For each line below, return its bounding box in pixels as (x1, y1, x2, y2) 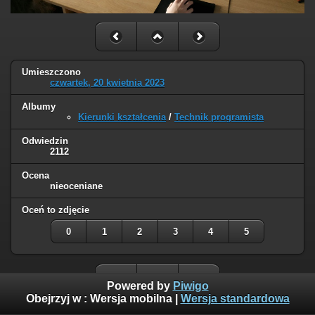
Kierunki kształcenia (78, 112, 166, 123)
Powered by (106, 280, 173, 292)
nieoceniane (50, 181, 103, 192)
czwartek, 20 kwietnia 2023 (50, 77, 165, 89)
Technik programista (174, 112, 264, 123)
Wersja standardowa (180, 292, 290, 305)
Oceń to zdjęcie (22, 205, 89, 216)
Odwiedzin (22, 136, 68, 147)
